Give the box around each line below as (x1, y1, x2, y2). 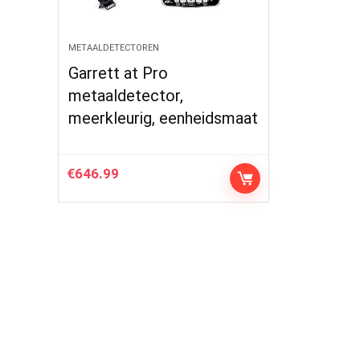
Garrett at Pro (68, 63, 169, 83)
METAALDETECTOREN (68, 43, 160, 53)
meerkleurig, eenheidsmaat (68, 108, 259, 128)
